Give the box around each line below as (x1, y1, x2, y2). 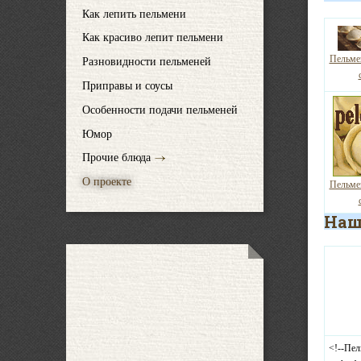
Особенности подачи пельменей (82, 103, 238, 116)
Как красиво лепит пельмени (82, 31, 223, 44)
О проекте (82, 175, 131, 188)
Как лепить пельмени (82, 7, 186, 20)
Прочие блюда (82, 151, 151, 164)
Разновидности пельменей (82, 55, 211, 68)
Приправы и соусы (82, 79, 172, 92)
